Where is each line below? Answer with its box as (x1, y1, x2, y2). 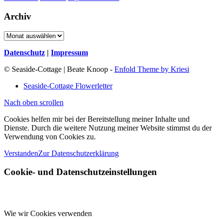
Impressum (51, 48, 88, 57)
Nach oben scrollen (4, 98, 64, 107)
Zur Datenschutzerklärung (38, 149, 119, 157)
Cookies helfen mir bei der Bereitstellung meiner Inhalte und (4, 114, 190, 123)
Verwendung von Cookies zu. (4, 132, 96, 141)
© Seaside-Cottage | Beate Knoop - (4, 65, 114, 73)
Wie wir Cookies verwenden (4, 209, 92, 218)
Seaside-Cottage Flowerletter (23, 81, 112, 90)
